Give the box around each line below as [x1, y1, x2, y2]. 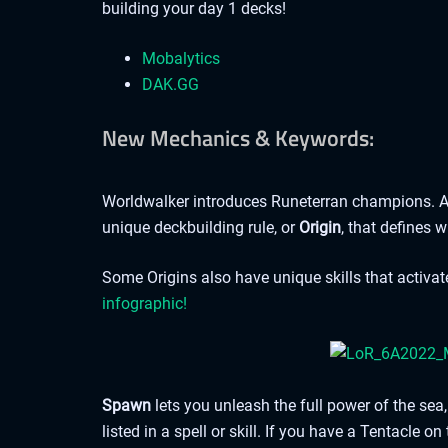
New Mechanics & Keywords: [102, 120, 374, 155]
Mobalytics [142, 49, 220, 69]
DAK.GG [142, 75, 199, 95]
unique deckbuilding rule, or [102, 217, 299, 237]
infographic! [102, 293, 187, 313]
